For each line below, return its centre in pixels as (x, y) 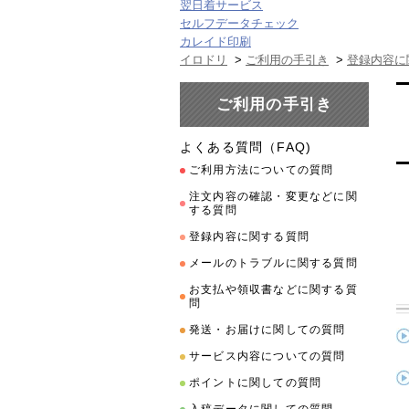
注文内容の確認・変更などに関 (273, 196)
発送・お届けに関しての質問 (267, 330)
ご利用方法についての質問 (262, 170)
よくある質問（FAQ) (246, 147)
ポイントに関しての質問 (256, 383)
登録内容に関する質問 (249, 236)
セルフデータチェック (239, 23)
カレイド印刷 (215, 42)
